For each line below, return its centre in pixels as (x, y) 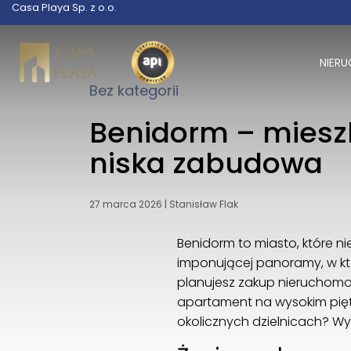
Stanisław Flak (204, 204)
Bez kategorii (134, 90)
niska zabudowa (206, 164)
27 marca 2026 (126, 204)
